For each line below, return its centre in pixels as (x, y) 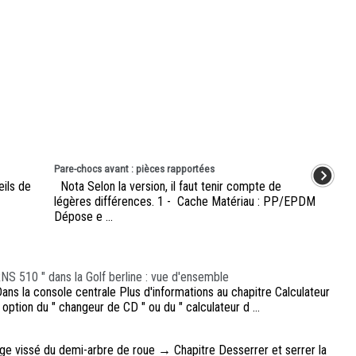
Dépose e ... (83, 217)
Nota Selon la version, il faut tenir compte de (168, 187)
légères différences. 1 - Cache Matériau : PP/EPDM (185, 202)
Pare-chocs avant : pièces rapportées (134, 169)
